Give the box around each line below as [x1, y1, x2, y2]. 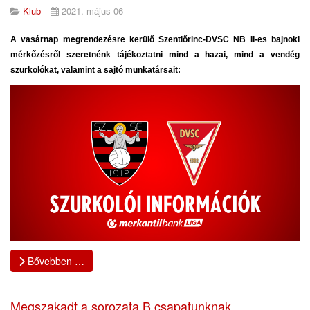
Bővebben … [25, 253, 84, 268]
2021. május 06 [62, 3, 123, 17]
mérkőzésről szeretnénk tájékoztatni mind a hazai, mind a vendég [10, 49, 300, 60]
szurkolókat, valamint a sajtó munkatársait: [10, 64, 181, 75]
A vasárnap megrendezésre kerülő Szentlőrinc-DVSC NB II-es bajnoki [10, 34, 300, 44]
